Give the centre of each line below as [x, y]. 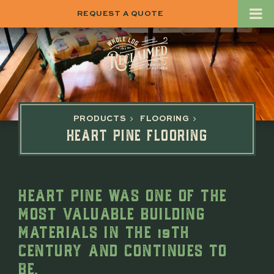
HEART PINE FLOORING [137, 134]
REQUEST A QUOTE [120, 13]
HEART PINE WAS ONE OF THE [123, 194]
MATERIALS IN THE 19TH [104, 230]
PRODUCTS [100, 119]
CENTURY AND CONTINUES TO [123, 249]
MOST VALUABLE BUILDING [112, 212]
